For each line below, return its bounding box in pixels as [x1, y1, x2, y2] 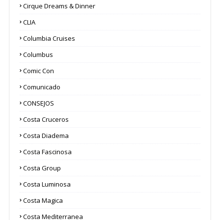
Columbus [23, 50, 53, 59]
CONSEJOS [23, 98, 54, 108]
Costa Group [23, 163, 61, 172]
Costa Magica [23, 195, 63, 205]
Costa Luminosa [23, 179, 71, 189]
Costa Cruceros [23, 114, 69, 124]
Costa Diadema [23, 131, 69, 140]
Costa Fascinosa [23, 147, 72, 156]
